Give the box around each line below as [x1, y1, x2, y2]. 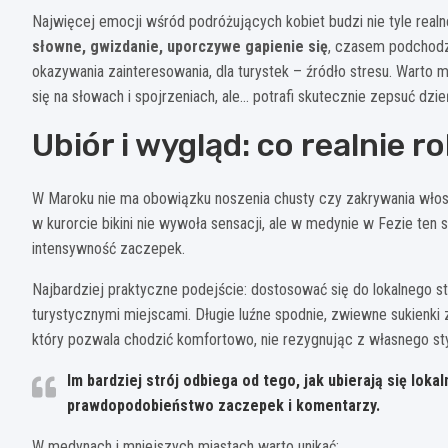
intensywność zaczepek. [32, 238, 185, 258]
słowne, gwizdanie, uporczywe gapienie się [32, 36, 328, 56]
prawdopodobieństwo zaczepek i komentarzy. [67, 395, 380, 415]
